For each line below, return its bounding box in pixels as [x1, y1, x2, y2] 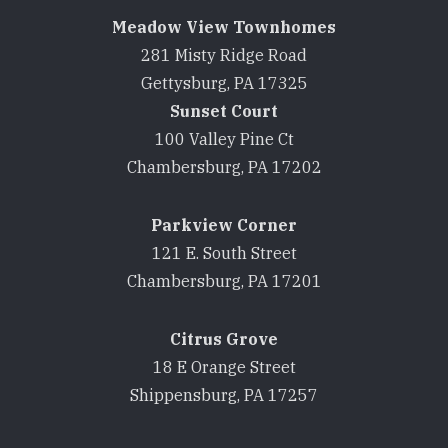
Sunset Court [170, 101, 278, 122]
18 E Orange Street [152, 357, 296, 378]
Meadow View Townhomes [112, 17, 336, 38]
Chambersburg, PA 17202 [126, 157, 322, 178]
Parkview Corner [151, 215, 297, 236]
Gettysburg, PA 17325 [140, 73, 308, 94]
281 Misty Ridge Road [141, 45, 307, 66]
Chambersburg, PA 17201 [126, 271, 322, 292]
